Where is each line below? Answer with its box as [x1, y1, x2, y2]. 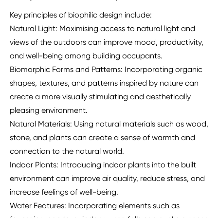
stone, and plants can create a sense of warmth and [10, 133, 195, 143]
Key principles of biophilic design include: [10, 10, 152, 20]
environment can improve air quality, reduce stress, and [10, 174, 205, 183]
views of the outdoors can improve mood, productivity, [10, 37, 203, 47]
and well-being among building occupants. [10, 51, 163, 61]
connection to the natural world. [10, 146, 124, 156]
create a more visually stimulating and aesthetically [10, 92, 191, 102]
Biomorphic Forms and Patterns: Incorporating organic [10, 65, 202, 74]
